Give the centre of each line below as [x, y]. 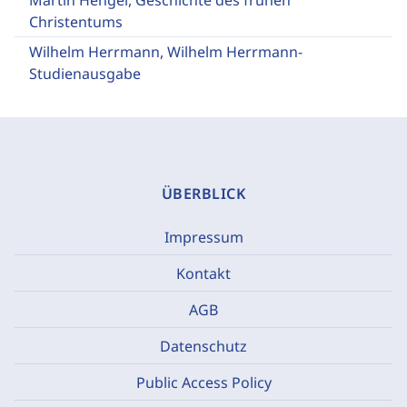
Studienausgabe [85, 74]
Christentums [76, 22]
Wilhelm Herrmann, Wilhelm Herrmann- [166, 52]
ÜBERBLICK [203, 194]
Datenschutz [203, 346]
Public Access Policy [203, 382]
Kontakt [203, 273]
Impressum [203, 237]
